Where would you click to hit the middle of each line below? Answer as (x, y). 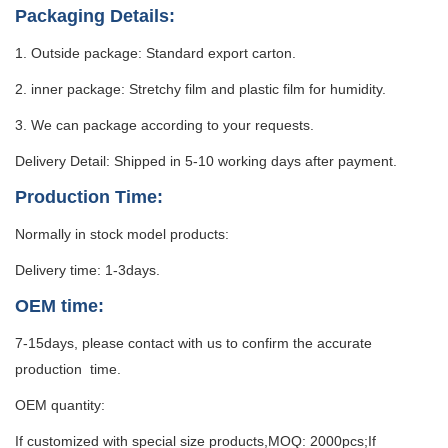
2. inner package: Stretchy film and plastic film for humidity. (200, 88)
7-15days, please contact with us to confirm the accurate (195, 342)
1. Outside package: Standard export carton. (155, 52)
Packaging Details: (95, 15)
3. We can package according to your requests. (164, 124)
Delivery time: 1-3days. (87, 269)
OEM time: (59, 305)
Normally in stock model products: (122, 233)
